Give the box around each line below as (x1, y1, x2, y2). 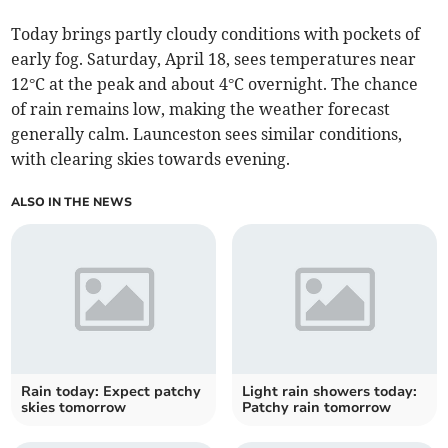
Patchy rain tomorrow (242, 397, 391, 417)
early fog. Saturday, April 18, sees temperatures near (11, 48, 417, 69)
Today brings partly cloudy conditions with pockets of (11, 23, 421, 44)
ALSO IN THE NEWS (11, 193, 133, 210)
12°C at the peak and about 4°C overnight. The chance (11, 73, 419, 94)
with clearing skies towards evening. (11, 148, 291, 169)
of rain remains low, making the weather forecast (11, 98, 391, 119)
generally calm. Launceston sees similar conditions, (11, 123, 403, 144)
